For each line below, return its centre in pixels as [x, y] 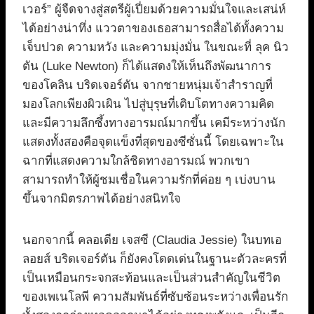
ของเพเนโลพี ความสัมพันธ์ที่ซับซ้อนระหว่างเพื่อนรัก [155, 297]
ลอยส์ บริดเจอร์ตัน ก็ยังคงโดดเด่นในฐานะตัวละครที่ [155, 259]
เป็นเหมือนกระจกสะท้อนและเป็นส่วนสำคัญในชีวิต [151, 278]
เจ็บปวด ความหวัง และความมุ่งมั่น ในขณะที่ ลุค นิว [156, 48]
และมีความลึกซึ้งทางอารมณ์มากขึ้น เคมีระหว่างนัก [154, 123]
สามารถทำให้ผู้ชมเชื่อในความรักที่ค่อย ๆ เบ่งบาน [149, 180]
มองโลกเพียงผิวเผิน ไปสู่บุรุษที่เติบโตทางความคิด [148, 104]
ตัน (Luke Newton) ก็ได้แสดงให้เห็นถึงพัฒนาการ [147, 67]
